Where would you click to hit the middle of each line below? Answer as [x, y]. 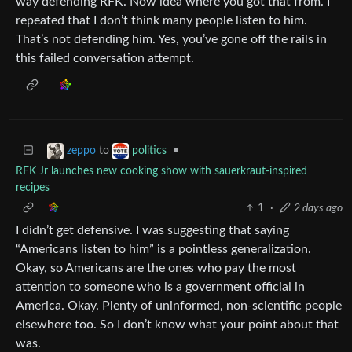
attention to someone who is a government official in [160, 286]
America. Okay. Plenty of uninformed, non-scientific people [179, 305]
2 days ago [318, 208]
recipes [33, 187]
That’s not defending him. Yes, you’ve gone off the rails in [171, 39]
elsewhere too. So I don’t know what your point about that [177, 324]
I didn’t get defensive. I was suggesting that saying [152, 230]
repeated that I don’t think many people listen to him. [161, 20]
